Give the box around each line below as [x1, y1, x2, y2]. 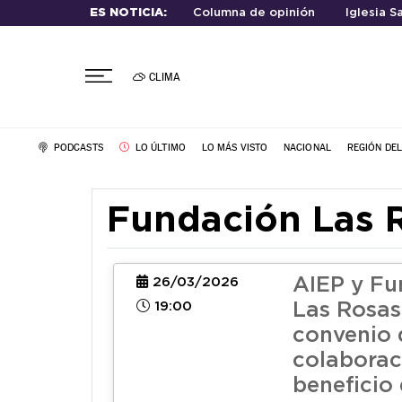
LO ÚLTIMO [132, 141, 186, 153]
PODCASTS [50, 141, 103, 153]
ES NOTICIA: [89, 8, 167, 18]
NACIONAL [284, 141, 331, 153]
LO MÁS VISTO [201, 141, 268, 153]
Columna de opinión [192, 8, 315, 18]
